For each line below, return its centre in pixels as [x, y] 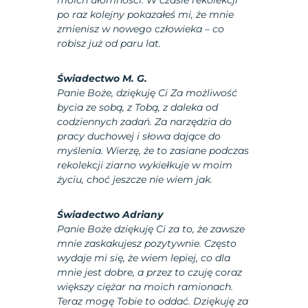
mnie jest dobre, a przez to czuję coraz [150, 273]
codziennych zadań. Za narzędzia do [145, 122]
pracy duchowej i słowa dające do [139, 136]
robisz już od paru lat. [109, 44]
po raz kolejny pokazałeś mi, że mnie [146, 15]
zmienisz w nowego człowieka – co [141, 29]
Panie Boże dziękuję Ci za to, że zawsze [151, 229]
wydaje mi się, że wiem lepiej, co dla [144, 258]
